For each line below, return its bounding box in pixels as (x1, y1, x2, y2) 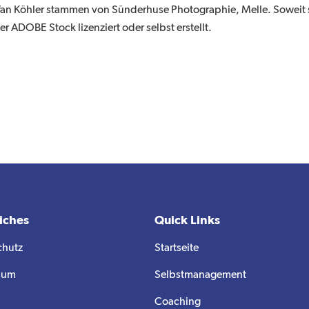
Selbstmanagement (154, 270, 246, 281)
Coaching (154, 297, 201, 308)
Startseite (154, 243, 199, 254)
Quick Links (154, 215, 220, 227)
